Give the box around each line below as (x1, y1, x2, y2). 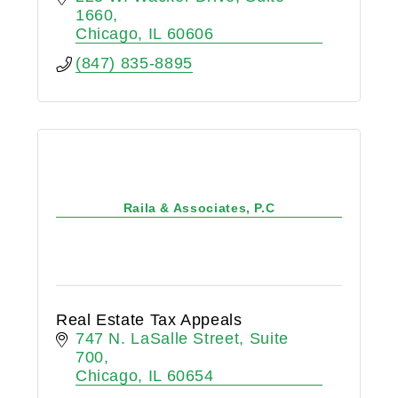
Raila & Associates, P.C (123, 201, 275, 216)
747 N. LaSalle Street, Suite (75, 329, 289, 347)
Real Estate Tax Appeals (55, 310, 243, 329)
